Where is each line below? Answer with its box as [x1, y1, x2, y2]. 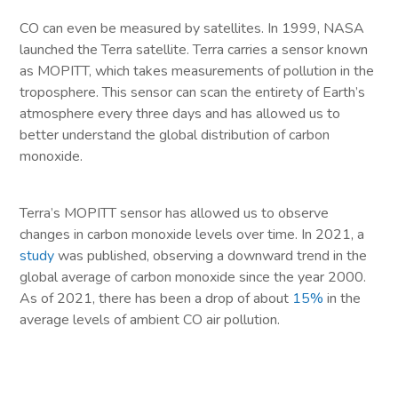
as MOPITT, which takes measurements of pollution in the [20, 61, 375, 82]
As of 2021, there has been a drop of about [20, 289, 293, 309]
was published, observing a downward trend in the [54, 246, 368, 267]
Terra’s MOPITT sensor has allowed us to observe [20, 203, 330, 224]
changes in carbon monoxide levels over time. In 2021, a [20, 225, 365, 245]
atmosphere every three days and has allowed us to [20, 104, 341, 124]
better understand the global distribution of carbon [20, 125, 330, 146]
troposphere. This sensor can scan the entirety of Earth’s [20, 83, 366, 103]
